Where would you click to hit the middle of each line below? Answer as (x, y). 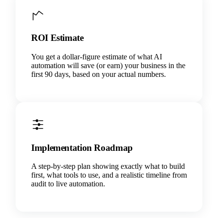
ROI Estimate (57, 38)
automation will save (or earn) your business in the (108, 65)
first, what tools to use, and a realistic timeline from (109, 175)
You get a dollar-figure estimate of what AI (97, 56)
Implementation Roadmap (82, 147)
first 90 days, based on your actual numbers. (99, 74)
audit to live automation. (68, 184)
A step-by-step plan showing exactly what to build (108, 166)
